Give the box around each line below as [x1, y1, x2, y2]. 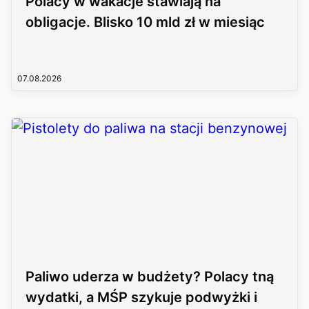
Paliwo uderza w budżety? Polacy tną [26, 268, 274, 285]
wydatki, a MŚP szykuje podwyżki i [26, 289, 257, 306]
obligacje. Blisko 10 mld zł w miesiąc [26, 14, 265, 30]
